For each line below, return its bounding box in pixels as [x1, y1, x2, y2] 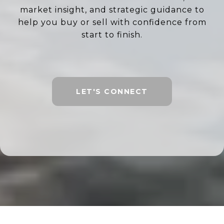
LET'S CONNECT [76, 87, 148, 96]
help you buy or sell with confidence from [17, 17, 206, 27]
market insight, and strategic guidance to [19, 5, 204, 14]
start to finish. [81, 30, 142, 39]
